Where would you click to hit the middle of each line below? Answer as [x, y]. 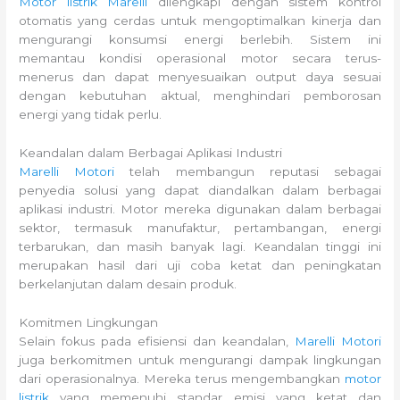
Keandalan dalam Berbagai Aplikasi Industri [151, 153]
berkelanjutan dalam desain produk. [128, 284]
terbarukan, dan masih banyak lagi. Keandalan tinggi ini [200, 247]
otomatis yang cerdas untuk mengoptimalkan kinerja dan [200, 21]
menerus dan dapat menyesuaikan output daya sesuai [200, 77]
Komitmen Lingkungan [89, 323]
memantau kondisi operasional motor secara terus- [200, 58]
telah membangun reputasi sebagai [248, 172]
